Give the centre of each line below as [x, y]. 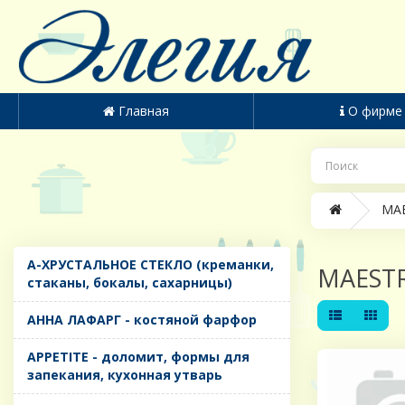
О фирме [376, 111]
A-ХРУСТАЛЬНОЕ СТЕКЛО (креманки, [151, 265]
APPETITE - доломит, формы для [138, 357]
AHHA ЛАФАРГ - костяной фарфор [142, 320]
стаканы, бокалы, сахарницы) [130, 283]
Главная [143, 111]
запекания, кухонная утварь [125, 375]
